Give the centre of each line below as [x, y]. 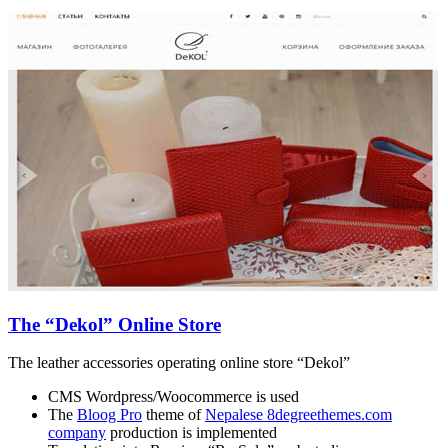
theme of [173, 415]
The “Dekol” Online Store [114, 324]
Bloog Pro [109, 415]
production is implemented [191, 433]
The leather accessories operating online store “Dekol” [179, 363]
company [77, 433]
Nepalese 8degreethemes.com [298, 415]
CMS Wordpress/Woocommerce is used [173, 397]
